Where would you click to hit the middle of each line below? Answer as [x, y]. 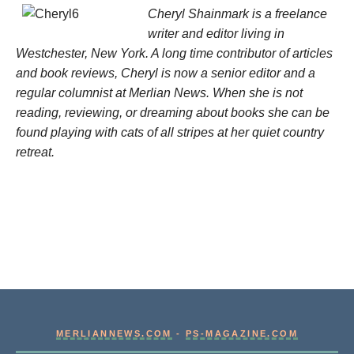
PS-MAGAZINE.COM [242, 333]
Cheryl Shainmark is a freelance [237, 13]
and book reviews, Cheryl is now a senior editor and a [166, 73]
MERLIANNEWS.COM [114, 333]
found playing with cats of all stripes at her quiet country [170, 132]
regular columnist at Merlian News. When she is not [159, 92]
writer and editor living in [216, 33]
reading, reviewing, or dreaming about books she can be [173, 112]
